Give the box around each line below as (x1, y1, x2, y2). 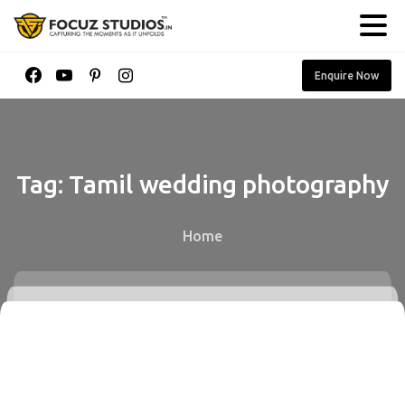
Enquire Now (315, 69, 379, 81)
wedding (138, 170, 237, 199)
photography (242, 170, 390, 199)
